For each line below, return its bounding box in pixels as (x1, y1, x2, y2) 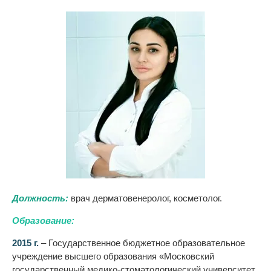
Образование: (12, 215, 74, 226)
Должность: (12, 193, 68, 204)
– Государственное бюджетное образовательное (39, 238, 245, 249)
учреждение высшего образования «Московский (12, 251, 214, 262)
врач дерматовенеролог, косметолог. (68, 193, 222, 204)
